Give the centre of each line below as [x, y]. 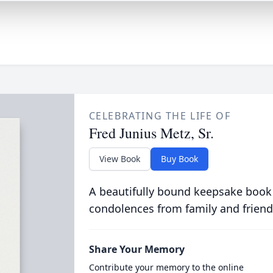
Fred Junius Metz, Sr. [151, 133]
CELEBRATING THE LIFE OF [160, 116]
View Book [119, 159]
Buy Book [179, 159]
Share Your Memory [136, 249]
